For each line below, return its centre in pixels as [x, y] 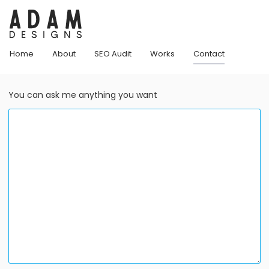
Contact [209, 53]
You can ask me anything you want [83, 95]
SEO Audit [113, 53]
